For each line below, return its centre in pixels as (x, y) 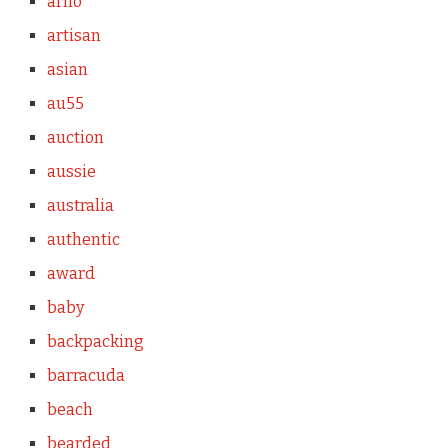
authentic (83, 239)
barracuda (85, 375)
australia (80, 205)
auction (75, 137)
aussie (71, 171)
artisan (73, 35)
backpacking (95, 341)
